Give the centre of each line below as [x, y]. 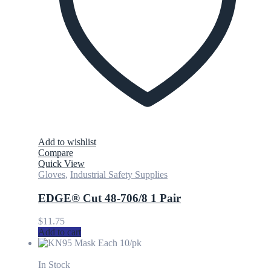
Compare [56, 152]
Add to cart [60, 232]
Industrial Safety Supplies [119, 174]
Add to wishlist [67, 142]
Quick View [61, 163]
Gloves [52, 174]
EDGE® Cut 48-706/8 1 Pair [109, 198]
